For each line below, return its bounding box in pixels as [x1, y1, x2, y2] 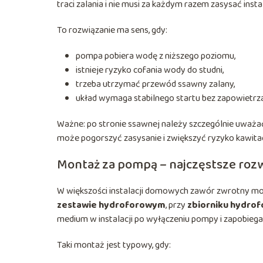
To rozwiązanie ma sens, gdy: [57, 22, 167, 38]
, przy [166, 197, 187, 213]
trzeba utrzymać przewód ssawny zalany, [76, 76, 235, 92]
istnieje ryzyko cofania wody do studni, [76, 62, 224, 77]
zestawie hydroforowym [57, 197, 166, 213]
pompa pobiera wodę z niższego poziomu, [76, 48, 235, 63]
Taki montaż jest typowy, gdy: [57, 237, 171, 252]
